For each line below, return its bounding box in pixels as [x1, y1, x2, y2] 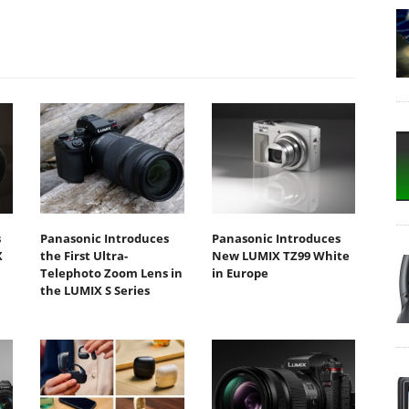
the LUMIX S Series [40, 282, 150, 299]
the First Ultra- [40, 247, 128, 265]
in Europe [211, 265, 268, 282]
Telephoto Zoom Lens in [40, 265, 183, 282]
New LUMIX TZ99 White [211, 247, 350, 265]
